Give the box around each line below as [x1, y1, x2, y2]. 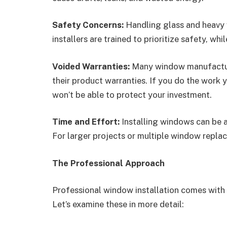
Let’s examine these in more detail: [52, 199, 184, 210]
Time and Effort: [52, 117, 120, 127]
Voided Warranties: [52, 61, 130, 71]
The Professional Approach [52, 158, 165, 168]
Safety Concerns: [52, 20, 124, 30]
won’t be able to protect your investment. [52, 89, 212, 100]
